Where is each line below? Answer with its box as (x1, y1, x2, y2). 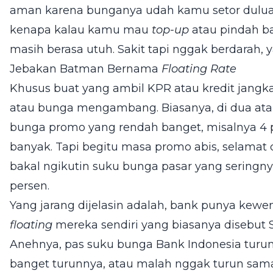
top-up (152, 23, 189, 37)
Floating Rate (161, 62, 236, 76)
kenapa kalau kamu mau (10, 23, 152, 37)
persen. (10, 179, 49, 193)
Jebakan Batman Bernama (10, 62, 161, 76)
